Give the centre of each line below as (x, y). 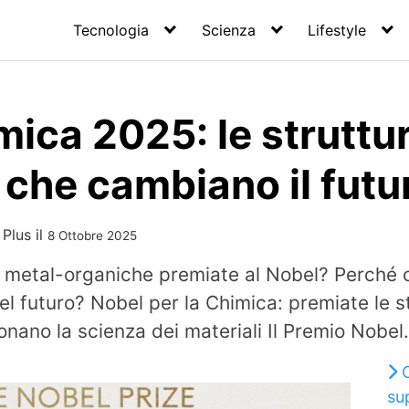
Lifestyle (337, 30)
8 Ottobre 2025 (92, 236)
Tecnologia (111, 30)
